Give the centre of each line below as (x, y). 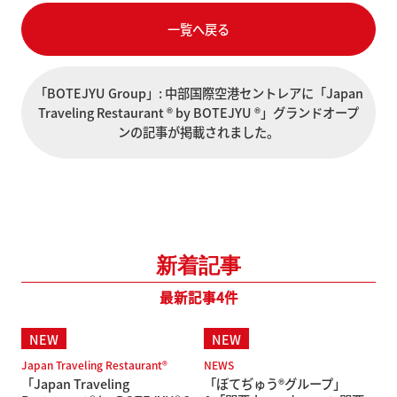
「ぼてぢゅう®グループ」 (274, 383)
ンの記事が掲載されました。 (198, 132)
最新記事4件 (198, 297)
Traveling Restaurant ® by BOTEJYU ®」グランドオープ (198, 112)
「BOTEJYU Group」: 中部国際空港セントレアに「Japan (198, 93)
